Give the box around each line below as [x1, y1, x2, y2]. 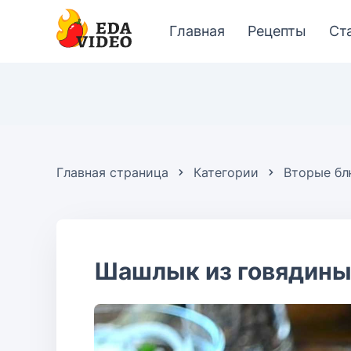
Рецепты [248, 23, 306, 39]
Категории [194, 165, 259, 180]
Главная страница [56, 165, 168, 180]
